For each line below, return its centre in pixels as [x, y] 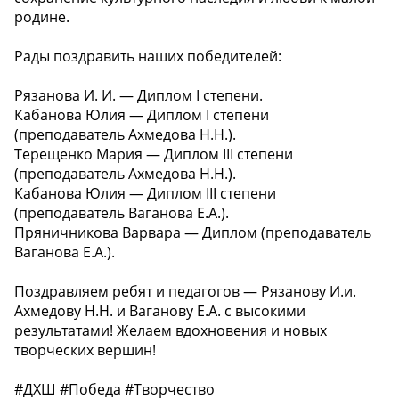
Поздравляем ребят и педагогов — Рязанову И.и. [185, 291]
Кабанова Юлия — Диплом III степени [145, 193]
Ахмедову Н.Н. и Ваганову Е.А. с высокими [160, 310]
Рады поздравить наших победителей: [148, 56]
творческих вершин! [85, 350]
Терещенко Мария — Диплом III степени [154, 154]
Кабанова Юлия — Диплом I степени [142, 114]
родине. [42, 16]
